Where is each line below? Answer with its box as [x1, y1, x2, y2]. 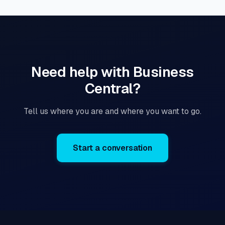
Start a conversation [72, 143, 153, 153]
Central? [84, 79, 141, 97]
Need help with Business [31, 63, 194, 81]
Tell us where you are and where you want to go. [24, 106, 201, 117]
